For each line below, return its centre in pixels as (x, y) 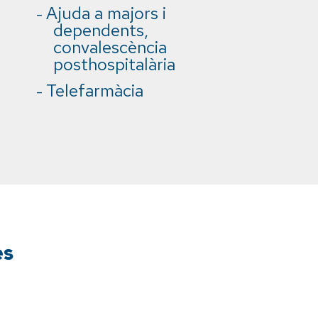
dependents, (101, 30)
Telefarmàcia (95, 91)
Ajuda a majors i (106, 13)
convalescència (110, 47)
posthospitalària (114, 64)
